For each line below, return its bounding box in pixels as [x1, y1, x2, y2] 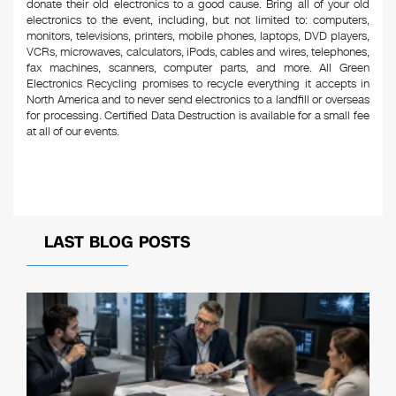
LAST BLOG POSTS [44, 232, 190, 253]
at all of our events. [27, 124, 119, 140]
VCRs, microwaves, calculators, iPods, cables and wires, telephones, [27, 44, 369, 60]
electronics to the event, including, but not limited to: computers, [27, 12, 369, 28]
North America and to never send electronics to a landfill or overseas [27, 92, 369, 108]
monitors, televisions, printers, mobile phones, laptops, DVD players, [27, 28, 369, 44]
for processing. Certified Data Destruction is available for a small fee [27, 108, 369, 124]
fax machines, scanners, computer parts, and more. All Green [27, 60, 369, 76]
